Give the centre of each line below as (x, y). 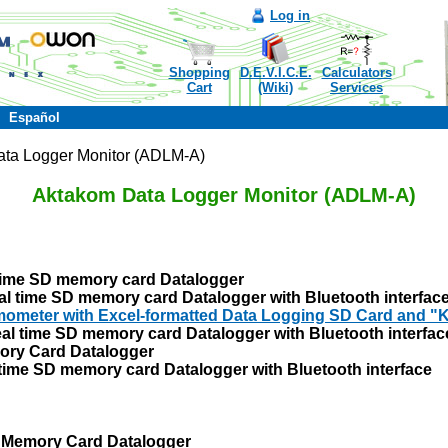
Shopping (199, 72)
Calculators (356, 72)
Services (356, 87)
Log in (290, 15)
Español (34, 117)
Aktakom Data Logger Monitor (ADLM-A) (224, 194)
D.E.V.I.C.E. (275, 72)
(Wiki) (275, 87)
